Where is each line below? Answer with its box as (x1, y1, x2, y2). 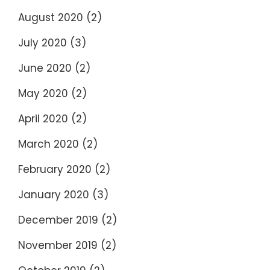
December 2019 (18, 212, 98, 227)
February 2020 (18, 162, 92, 177)
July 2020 (18, 35, 67, 50)
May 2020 (18, 86, 68, 101)
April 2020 (18, 111, 68, 126)
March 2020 (18, 136, 79, 151)
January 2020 (18, 187, 89, 202)
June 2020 (18, 60, 72, 75)
